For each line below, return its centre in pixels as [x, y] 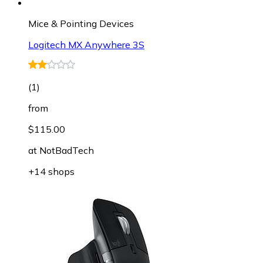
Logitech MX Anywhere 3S [86, 44]
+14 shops [51, 171]
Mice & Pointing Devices [81, 23]
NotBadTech [67, 150]
